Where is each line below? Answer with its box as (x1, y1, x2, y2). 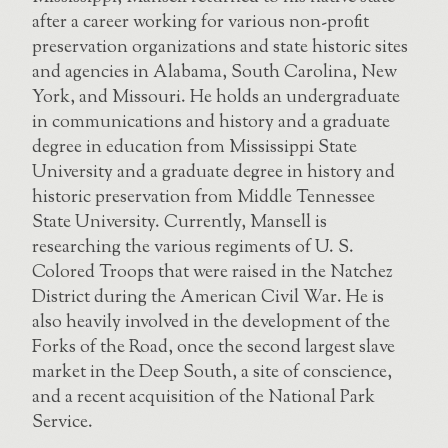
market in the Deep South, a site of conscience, (32, 359, 392, 386)
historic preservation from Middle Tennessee (32, 184, 375, 211)
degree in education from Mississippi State (32, 134, 357, 161)
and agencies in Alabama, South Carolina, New (32, 59, 397, 86)
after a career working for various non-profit (32, 9, 369, 36)
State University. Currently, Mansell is (32, 209, 327, 236)
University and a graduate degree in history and (32, 159, 395, 186)
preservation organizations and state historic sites (32, 34, 408, 61)
